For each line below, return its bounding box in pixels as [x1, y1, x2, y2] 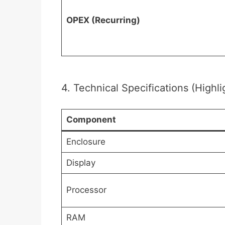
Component [66, 114, 116, 125]
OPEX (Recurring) [66, 15, 140, 25]
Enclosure [66, 136, 105, 147]
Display [66, 157, 95, 168]
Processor [66, 184, 106, 195]
